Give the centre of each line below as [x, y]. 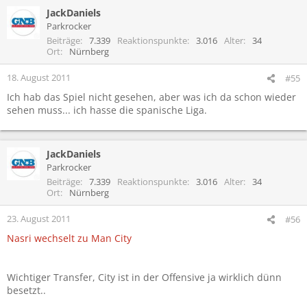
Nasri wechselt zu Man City [69, 238]
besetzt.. [26, 290]
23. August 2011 [39, 218]
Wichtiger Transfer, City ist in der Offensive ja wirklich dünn [144, 277]
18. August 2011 [39, 77]
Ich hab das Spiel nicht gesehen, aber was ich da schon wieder [151, 97]
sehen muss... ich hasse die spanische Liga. [107, 110]
